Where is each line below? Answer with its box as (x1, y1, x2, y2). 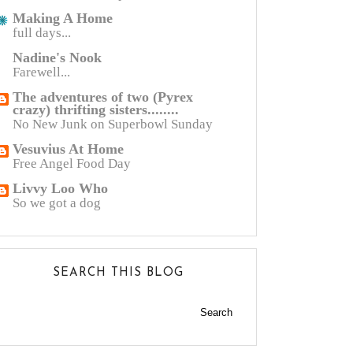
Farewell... (13, 65, 70, 80)
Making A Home (13, 10, 113, 26)
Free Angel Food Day (13, 156, 131, 171)
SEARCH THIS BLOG (53, 267, 184, 279)
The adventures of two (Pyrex (13, 89, 193, 105)
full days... (13, 25, 71, 40)
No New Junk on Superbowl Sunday (13, 117, 213, 132)
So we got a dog (13, 195, 101, 210)
